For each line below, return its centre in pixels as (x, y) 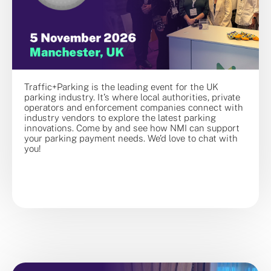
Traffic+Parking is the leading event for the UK (121, 87)
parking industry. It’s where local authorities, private (132, 97)
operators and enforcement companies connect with (134, 108)
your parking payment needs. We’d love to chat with (131, 139)
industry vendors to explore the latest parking (120, 118)
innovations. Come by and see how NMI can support (132, 128)
